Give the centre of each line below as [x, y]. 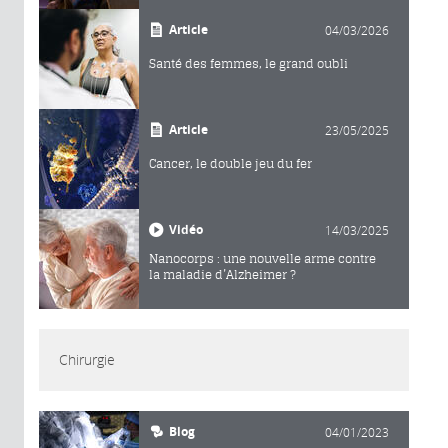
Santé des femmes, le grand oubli [248, 64]
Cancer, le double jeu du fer [230, 164]
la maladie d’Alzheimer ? [222, 275]
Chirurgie [87, 360]
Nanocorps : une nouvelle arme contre [262, 259]
